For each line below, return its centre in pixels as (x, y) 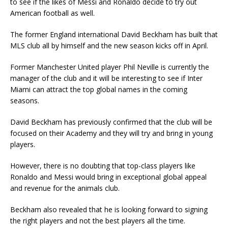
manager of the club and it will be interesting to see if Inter (106, 78)
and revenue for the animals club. (65, 188)
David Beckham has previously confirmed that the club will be (111, 122)
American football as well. (52, 13)
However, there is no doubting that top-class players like (103, 166)
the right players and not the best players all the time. (98, 221)
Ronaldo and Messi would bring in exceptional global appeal (108, 177)
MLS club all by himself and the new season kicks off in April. (109, 46)
